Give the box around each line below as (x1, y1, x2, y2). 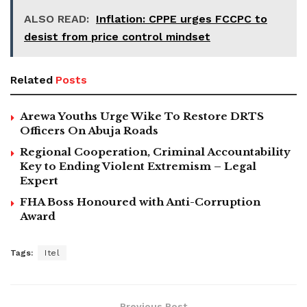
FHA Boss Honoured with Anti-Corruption (20, 195, 260, 208)
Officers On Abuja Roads (20, 123, 158, 137)
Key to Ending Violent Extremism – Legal (20, 159, 256, 173)
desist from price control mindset (24, 29, 210, 43)
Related (10, 73, 53, 86)
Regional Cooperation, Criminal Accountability (20, 145, 291, 158)
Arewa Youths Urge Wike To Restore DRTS (20, 109, 264, 123)
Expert (20, 173, 58, 187)
